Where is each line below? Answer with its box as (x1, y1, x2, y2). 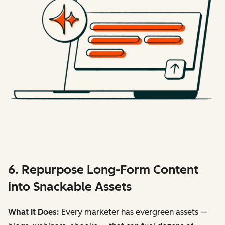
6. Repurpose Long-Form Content (8, 162, 198, 177)
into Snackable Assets (8, 179, 132, 194)
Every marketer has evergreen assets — (59, 207, 208, 217)
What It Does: (8, 207, 59, 217)
